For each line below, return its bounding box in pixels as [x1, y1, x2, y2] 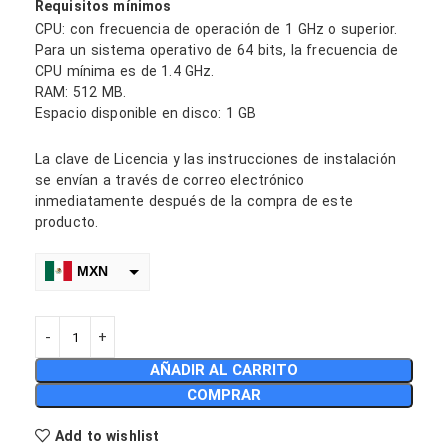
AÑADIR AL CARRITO [150, 361, 298, 379]
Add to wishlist [54, 427, 160, 444]
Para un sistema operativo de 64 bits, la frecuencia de [35, 42, 399, 58]
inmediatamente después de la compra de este [35, 193, 353, 209]
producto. [35, 214, 98, 230]
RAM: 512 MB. [35, 84, 126, 100]
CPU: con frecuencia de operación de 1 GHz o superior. [35, 21, 397, 37]
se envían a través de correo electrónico [35, 172, 305, 188]
